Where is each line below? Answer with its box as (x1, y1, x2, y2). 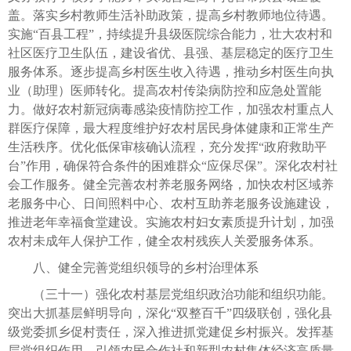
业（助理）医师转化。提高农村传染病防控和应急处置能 (8, 83, 321, 97)
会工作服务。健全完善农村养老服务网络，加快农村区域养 (8, 177, 334, 191)
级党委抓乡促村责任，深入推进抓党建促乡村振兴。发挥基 (8, 324, 334, 338)
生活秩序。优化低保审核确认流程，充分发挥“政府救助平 (8, 139, 327, 154)
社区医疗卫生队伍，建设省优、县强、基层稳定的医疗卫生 (8, 45, 334, 60)
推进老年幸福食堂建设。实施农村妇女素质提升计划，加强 (8, 215, 334, 229)
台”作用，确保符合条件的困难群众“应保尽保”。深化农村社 (8, 158, 338, 172)
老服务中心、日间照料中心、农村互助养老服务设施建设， (8, 196, 334, 210)
